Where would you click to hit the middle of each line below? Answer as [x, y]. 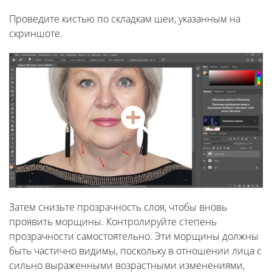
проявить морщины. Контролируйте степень [113, 221]
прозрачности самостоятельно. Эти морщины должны [134, 236]
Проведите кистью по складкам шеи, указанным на [125, 19]
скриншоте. [36, 34]
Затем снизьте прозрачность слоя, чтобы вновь [118, 207]
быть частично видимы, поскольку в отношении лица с [135, 250]
